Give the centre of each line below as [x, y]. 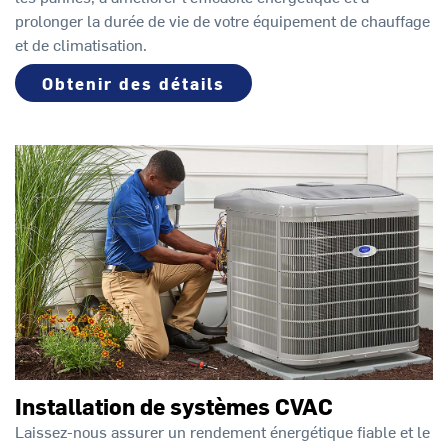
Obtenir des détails [133, 83]
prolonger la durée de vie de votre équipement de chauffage [222, 20]
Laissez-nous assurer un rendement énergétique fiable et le [222, 430]
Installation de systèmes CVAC [174, 405]
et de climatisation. [81, 44]
